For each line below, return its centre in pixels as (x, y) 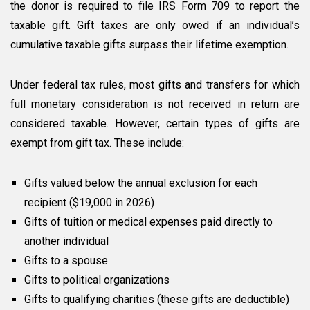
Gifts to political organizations (97, 280)
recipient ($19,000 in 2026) (89, 203)
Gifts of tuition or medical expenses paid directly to (148, 222)
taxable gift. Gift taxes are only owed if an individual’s (155, 26)
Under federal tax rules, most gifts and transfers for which (155, 85)
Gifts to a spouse (66, 261)
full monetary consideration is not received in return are (155, 104)
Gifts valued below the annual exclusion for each (141, 183)
